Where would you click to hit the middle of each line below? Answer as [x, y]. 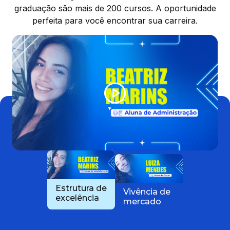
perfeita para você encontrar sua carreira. [115, 21]
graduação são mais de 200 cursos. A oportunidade [115, 8]
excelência [77, 198]
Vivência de [147, 192]
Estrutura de [81, 188]
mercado [142, 202]
